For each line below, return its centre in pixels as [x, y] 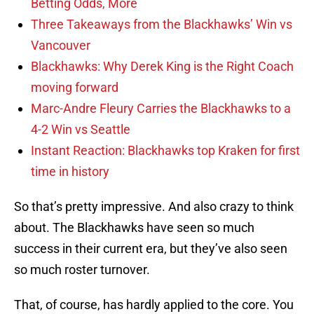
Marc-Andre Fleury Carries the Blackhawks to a [161, 109]
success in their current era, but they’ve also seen [151, 249]
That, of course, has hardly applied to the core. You [154, 305]
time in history [70, 172]
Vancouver [61, 46]
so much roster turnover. [82, 270]
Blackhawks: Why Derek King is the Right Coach [162, 67]
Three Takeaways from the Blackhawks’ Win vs [162, 25]
